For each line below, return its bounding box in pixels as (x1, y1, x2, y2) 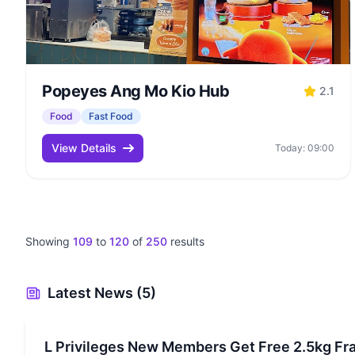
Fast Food (89, 110, 133, 122)
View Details (52, 141, 116, 155)
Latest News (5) (48, 284, 156, 301)
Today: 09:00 (274, 142, 334, 154)
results (167, 235, 204, 248)
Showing (25, 235, 73, 248)
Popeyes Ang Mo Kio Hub (42, 82, 229, 101)
